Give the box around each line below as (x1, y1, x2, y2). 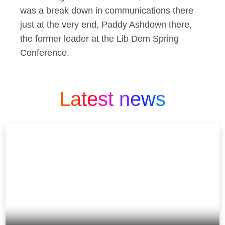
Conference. (20, 48, 74, 58)
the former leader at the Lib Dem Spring (20, 34, 179, 44)
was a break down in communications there (20, 6, 193, 16)
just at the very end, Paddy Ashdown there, (20, 20, 192, 30)
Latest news (59, 88, 166, 110)
